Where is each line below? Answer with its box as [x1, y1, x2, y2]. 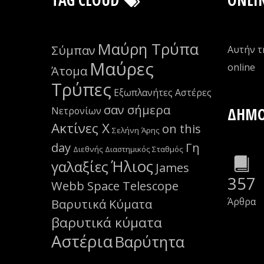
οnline [227, 60, 255, 74]
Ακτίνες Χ [51, 118, 110, 137]
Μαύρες [90, 57, 154, 81]
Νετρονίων [51, 104, 102, 117]
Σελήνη [112, 124, 140, 136]
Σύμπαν [51, 42, 96, 58]
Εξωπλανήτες [114, 85, 173, 99]
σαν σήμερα [104, 101, 171, 118]
